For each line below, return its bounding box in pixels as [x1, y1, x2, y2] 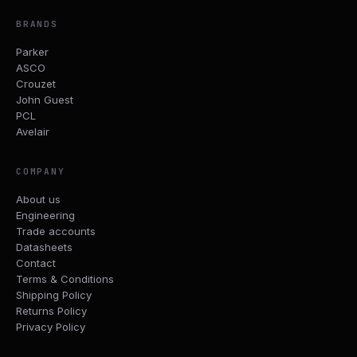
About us [16, 192, 61, 206]
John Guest [16, 92, 73, 106]
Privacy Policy [16, 320, 85, 333]
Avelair [16, 124, 49, 138]
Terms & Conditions [16, 272, 114, 285]
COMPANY [16, 165, 65, 177]
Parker [16, 45, 49, 58]
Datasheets [16, 240, 73, 253]
